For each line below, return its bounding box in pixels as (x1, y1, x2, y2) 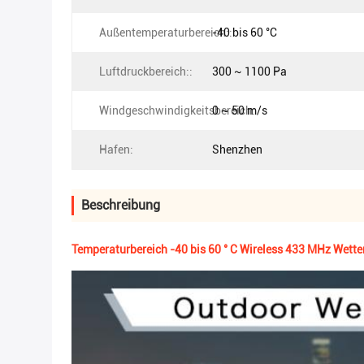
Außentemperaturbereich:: (99, 26, 232, 39)
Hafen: (99, 143, 133, 156)
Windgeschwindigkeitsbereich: (99, 104, 255, 117)
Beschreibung (81, 197, 160, 213)
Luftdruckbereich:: (99, 65, 193, 78)
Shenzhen (212, 143, 262, 156)
